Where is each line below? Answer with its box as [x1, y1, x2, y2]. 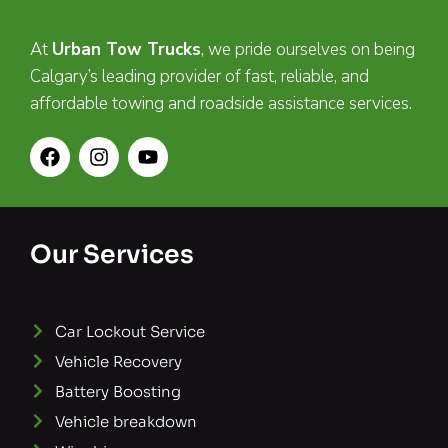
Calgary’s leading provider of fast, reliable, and [30, 64, 369, 88]
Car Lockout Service [55, 321, 205, 341]
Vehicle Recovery [55, 351, 182, 371]
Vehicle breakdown [55, 411, 197, 431]
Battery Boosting [55, 381, 181, 401]
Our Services [30, 238, 194, 270]
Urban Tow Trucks [52, 37, 201, 61]
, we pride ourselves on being [201, 37, 415, 61]
